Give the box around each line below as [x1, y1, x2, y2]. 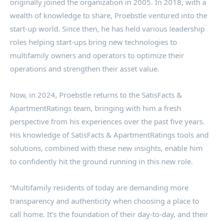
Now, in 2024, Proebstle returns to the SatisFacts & [10, 89, 182, 100]
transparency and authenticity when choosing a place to [10, 195, 199, 206]
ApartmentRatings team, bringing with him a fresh [10, 103, 181, 113]
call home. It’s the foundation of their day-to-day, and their [10, 209, 208, 219]
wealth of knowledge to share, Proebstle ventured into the [10, 10, 207, 20]
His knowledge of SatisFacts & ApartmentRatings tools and [10, 129, 209, 140]
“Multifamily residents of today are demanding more [10, 182, 188, 192]
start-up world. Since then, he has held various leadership [10, 23, 205, 34]
